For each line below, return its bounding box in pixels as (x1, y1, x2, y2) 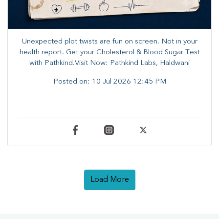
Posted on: (53, 78, 92, 86)
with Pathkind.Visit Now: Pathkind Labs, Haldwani (29, 60, 190, 67)
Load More (90, 176, 129, 184)
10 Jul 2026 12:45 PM (91, 78, 166, 86)
